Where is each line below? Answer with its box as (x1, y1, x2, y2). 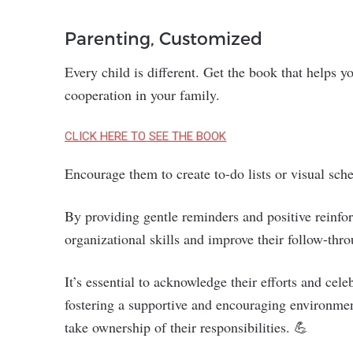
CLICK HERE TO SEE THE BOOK (65, 129, 226, 143)
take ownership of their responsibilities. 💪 (65, 318, 308, 336)
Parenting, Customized (65, 28, 262, 48)
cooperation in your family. (65, 85, 220, 104)
